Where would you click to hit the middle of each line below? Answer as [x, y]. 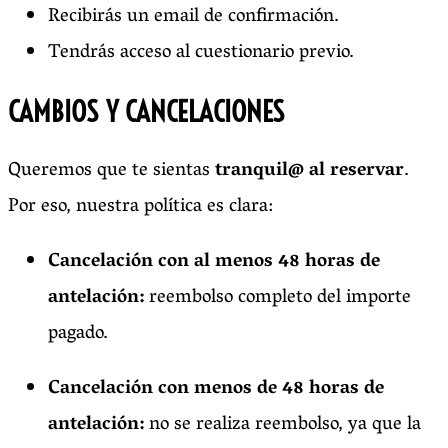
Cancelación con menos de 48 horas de [216, 388]
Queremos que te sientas [111, 170]
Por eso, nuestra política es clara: [140, 206]
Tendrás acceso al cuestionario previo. [201, 52]
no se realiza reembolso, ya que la [285, 424]
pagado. [78, 333]
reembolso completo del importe [280, 297]
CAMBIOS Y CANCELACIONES [146, 112]
